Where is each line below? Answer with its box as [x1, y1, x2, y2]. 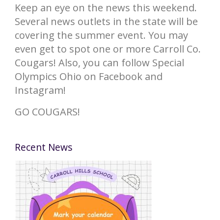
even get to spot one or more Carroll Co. [15, 42, 201, 56]
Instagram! [15, 83, 66, 97]
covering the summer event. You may [15, 28, 188, 42]
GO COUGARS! [15, 105, 80, 119]
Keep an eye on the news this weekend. [15, 1, 197, 15]
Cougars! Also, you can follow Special [15, 56, 184, 70]
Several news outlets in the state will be [15, 15, 198, 28]
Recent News [15, 140, 72, 154]
